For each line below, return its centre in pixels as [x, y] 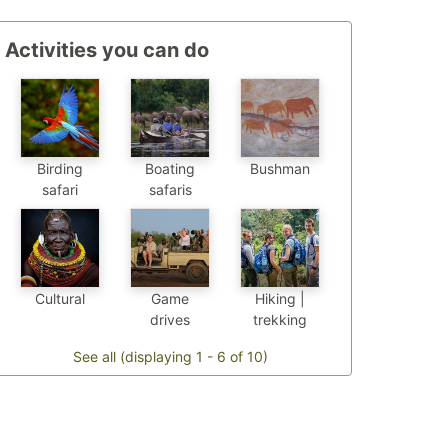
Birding [60, 169]
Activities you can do [107, 50]
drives [170, 320]
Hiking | [280, 299]
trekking [280, 320]
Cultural [60, 299]
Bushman [280, 169]
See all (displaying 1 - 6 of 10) [170, 357]
